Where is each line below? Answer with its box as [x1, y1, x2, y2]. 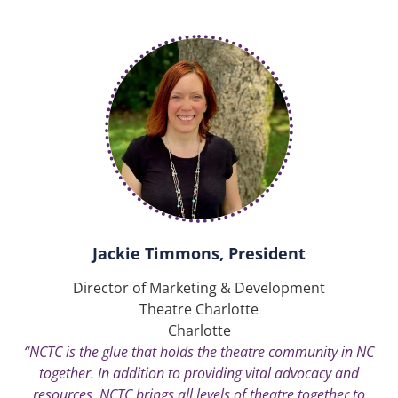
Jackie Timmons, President [92, 242, 306, 264]
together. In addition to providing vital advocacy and [39, 362, 359, 383]
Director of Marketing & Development [73, 277, 325, 298]
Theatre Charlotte [139, 298, 259, 319]
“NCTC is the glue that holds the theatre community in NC [24, 341, 374, 362]
